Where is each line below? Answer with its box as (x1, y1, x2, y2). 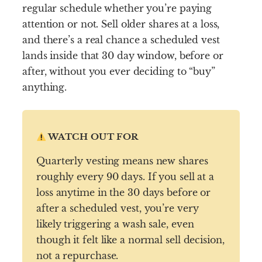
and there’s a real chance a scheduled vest (22, 34, 220, 46)
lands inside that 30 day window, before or (22, 50, 223, 62)
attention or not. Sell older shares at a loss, (22, 18, 220, 30)
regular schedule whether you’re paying (22, 2, 212, 15)
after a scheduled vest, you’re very (36, 202, 199, 215)
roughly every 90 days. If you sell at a (36, 171, 215, 183)
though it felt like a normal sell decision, (36, 234, 225, 246)
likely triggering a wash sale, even (36, 218, 194, 230)
